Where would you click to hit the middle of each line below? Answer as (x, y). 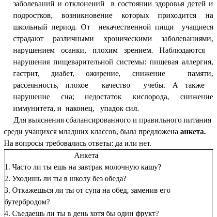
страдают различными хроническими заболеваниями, (113, 38)
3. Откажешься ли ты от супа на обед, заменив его (87, 190)
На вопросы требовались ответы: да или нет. (78, 143)
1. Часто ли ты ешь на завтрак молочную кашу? (83, 167)
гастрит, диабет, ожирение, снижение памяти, (113, 73)
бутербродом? (27, 201)
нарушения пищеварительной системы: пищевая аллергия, (113, 62)
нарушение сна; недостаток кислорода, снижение (113, 96)
